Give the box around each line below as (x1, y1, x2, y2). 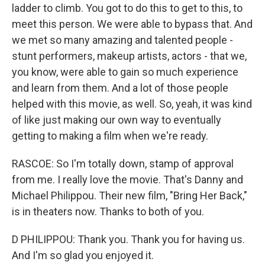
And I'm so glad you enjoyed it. (12, 249, 154, 262)
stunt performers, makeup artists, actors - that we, (12, 50, 247, 63)
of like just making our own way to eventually (12, 114, 221, 127)
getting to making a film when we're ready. (12, 130, 208, 143)
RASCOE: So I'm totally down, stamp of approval (12, 157, 234, 170)
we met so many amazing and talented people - (12, 34, 233, 47)
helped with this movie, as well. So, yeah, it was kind (12, 98, 252, 111)
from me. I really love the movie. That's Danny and (12, 173, 243, 186)
